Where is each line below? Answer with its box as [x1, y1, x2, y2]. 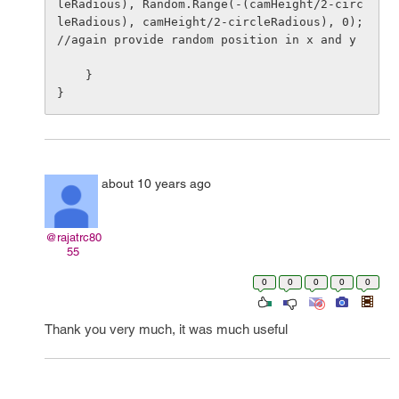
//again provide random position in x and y [57, 33, 356, 46]
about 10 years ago [102, 176, 211, 191]
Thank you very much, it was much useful [45, 322, 288, 337]
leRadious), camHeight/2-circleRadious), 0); [57, 15, 363, 28]
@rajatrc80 [45, 231, 102, 244]
